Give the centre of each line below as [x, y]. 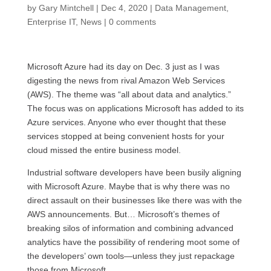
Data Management [190, 8]
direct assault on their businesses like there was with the [134, 200]
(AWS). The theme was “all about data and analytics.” [129, 94]
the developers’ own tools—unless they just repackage [131, 256]
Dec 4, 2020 [124, 8]
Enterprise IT [51, 22]
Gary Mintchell [66, 8]
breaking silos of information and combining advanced [130, 228]
